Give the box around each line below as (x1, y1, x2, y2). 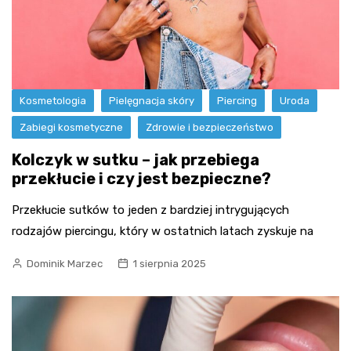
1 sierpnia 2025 (132, 258, 206, 270)
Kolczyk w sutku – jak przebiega (12, 150, 259, 170)
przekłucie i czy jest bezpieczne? (12, 169, 271, 189)
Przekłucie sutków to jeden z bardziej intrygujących (12, 203, 289, 218)
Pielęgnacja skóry (109, 95, 194, 107)
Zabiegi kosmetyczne (20, 121, 123, 134)
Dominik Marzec (27, 258, 103, 270)
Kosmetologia (20, 95, 86, 107)
